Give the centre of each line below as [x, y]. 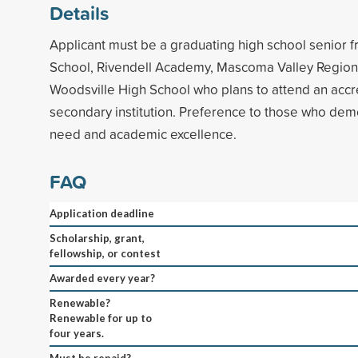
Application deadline [102, 213]
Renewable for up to [101, 318]
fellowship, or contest [105, 253]
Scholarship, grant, [97, 238]
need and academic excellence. [143, 133]
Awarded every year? [102, 278]
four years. [77, 333]
